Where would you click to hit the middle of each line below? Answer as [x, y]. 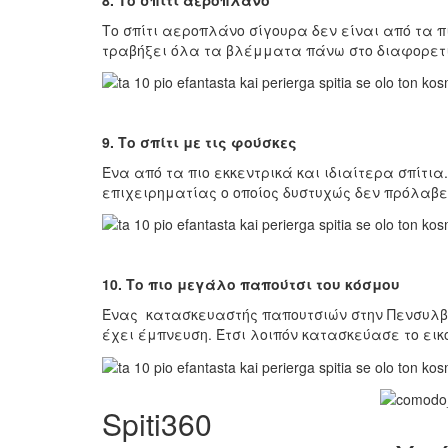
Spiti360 [157, 423]
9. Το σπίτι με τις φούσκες [199, 141]
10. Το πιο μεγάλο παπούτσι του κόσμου [251, 284]
